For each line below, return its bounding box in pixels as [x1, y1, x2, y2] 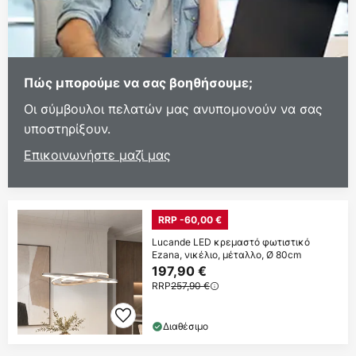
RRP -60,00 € [158, 213, 222, 226]
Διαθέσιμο [163, 319, 208, 333]
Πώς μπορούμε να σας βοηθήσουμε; [24, 74, 253, 91]
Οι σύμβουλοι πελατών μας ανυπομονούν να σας [24, 99, 323, 118]
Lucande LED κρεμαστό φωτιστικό [152, 234, 310, 249]
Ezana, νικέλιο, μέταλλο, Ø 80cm [152, 247, 301, 261]
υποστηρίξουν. [24, 119, 110, 137]
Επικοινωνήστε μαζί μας [24, 145, 171, 164]
